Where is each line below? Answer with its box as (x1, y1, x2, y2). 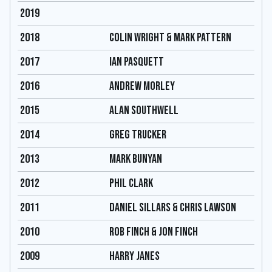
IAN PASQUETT (109, 55, 164, 69)
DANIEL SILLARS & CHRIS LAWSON (109, 200, 236, 215)
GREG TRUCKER (109, 127, 166, 142)
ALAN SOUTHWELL (109, 103, 178, 118)
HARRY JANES (109, 249, 160, 263)
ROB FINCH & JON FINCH (109, 225, 198, 239)
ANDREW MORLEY (109, 79, 175, 93)
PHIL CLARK (109, 176, 153, 191)
